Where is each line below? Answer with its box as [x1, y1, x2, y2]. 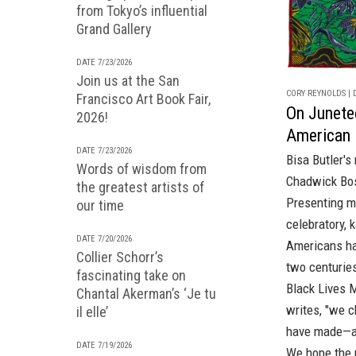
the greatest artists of [76, 179, 204, 195]
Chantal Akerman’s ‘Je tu [76, 285, 216, 302]
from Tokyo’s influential [76, 2, 207, 19]
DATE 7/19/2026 [76, 340, 132, 350]
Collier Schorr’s [76, 249, 164, 265]
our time [76, 197, 124, 214]
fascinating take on [76, 267, 186, 284]
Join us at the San [76, 72, 180, 89]
